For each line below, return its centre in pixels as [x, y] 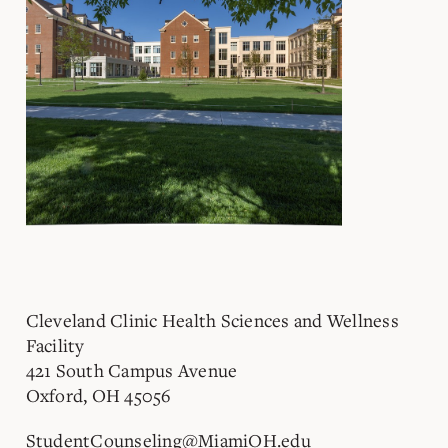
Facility [55, 344]
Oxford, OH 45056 [98, 394]
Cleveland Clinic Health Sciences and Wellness [212, 319]
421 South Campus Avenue [131, 369]
